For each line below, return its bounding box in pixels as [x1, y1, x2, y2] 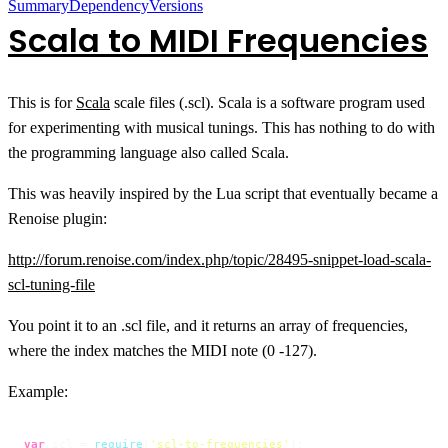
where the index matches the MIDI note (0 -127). [8, 341, 317, 359]
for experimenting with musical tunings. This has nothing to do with [8, 118, 435, 136]
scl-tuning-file [8, 275, 95, 293]
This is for [8, 93, 76, 111]
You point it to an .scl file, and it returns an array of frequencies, [8, 316, 408, 334]
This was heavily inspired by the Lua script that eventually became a [8, 184, 438, 202]
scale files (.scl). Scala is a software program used [110, 93, 425, 111]
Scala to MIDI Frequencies [8, 17, 428, 63]
